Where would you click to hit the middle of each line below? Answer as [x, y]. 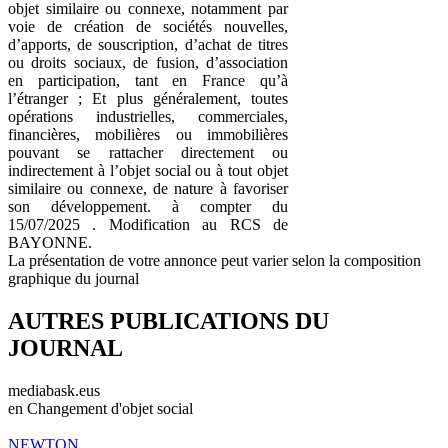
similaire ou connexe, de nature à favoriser [148, 188]
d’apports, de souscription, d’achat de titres [148, 44]
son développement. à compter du [148, 206]
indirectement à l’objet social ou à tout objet [148, 170]
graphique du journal [73, 278]
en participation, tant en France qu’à [148, 80]
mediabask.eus [54, 390]
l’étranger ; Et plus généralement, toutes [148, 98]
